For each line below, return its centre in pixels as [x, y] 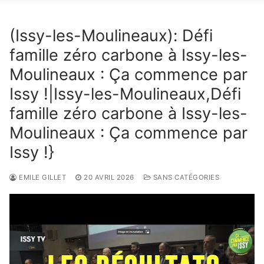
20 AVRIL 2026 [109, 177]
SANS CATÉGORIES [185, 177]
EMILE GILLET [41, 177]
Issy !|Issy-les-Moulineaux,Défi [125, 94]
